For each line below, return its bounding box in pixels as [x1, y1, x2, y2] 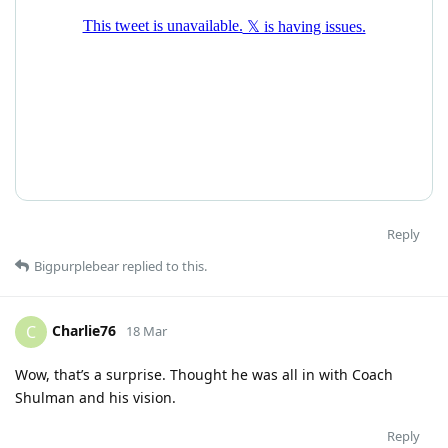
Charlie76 [52, 320, 116, 340]
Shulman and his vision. [15, 387, 176, 407]
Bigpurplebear [34, 256, 119, 275]
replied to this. [119, 256, 207, 275]
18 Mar [126, 321, 167, 340]
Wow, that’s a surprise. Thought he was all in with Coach [15, 364, 393, 384]
